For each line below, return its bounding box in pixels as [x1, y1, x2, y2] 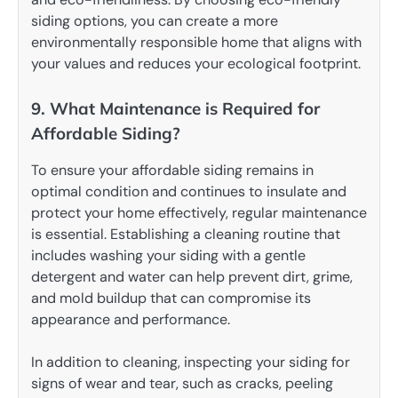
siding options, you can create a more [31, 11, 278, 30]
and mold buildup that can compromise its [31, 289, 311, 308]
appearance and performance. [31, 310, 230, 330]
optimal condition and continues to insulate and [31, 182, 346, 202]
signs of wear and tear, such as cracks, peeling [31, 374, 333, 394]
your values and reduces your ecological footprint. [31, 53, 361, 73]
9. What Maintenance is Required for [31, 97, 320, 119]
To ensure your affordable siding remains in [31, 161, 314, 180]
